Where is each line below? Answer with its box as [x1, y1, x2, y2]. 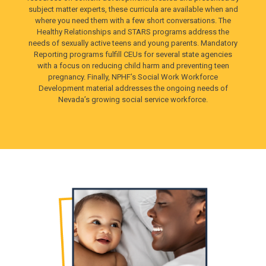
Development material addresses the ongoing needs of [38, 84, 228, 93]
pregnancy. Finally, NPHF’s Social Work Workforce [48, 72, 218, 82]
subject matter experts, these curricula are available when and [28, 5, 238, 14]
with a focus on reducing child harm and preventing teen [37, 61, 229, 71]
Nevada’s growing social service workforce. [58, 95, 208, 104]
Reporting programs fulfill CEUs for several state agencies [34, 50, 232, 59]
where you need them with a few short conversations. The [35, 16, 231, 26]
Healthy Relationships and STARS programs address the [37, 27, 229, 37]
